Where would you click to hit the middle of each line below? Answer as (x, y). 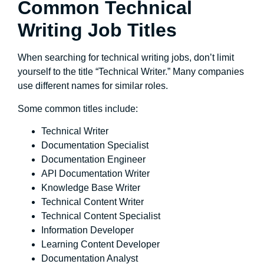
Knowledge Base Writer (91, 188)
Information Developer (88, 230)
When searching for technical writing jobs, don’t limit (126, 58)
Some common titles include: (78, 108)
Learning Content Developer (100, 245)
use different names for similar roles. (93, 86)
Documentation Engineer (93, 160)
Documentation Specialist (95, 146)
